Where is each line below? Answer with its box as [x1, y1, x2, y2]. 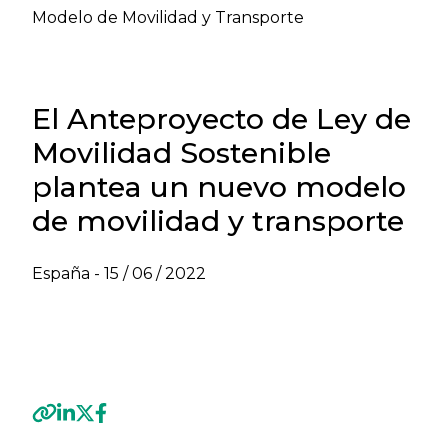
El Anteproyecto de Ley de [32, 101, 411, 136]
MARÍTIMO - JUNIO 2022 [32, 312, 235, 331]
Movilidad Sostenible [32, 135, 331, 170]
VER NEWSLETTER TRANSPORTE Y [32, 288, 324, 307]
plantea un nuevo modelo [32, 169, 406, 204]
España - [32, 264, 104, 283]
